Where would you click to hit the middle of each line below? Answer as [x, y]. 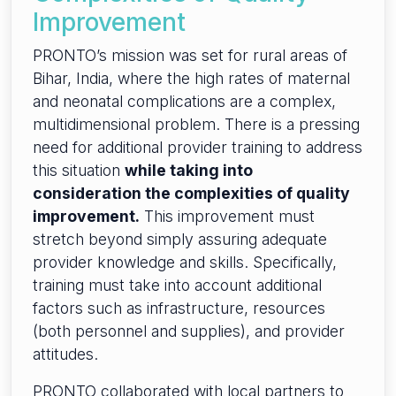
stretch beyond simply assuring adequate [180, 240]
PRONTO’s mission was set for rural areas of [190, 56]
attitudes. [65, 354]
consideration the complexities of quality [191, 194]
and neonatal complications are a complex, [184, 102]
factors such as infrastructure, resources [179, 308]
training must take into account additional [177, 286]
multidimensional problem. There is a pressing [196, 125]
